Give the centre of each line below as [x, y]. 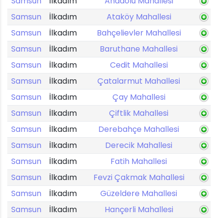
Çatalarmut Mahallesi [139, 81]
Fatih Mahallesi [139, 161]
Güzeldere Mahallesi [139, 193]
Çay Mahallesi [139, 97]
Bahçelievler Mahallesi [139, 33]
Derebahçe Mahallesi [139, 129]
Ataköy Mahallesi [139, 17]
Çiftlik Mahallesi [139, 113]
